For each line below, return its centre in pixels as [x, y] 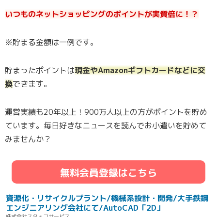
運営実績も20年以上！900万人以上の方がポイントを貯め [106, 112]
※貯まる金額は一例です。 [51, 42]
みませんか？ [28, 139]
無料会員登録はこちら [108, 173]
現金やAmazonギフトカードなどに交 [140, 70]
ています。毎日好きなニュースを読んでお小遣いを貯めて [106, 126]
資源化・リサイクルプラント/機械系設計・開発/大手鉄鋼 [107, 198]
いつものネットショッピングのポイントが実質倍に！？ [102, 14]
